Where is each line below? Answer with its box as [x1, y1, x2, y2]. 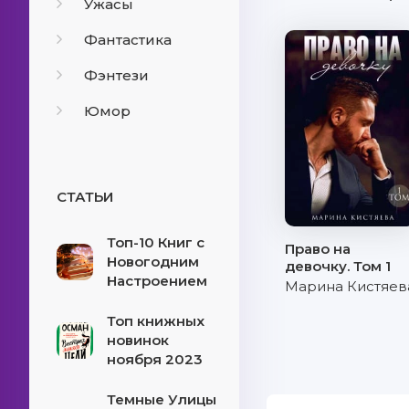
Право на [285, 240, 351, 257]
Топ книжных [107, 312, 204, 330]
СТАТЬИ [57, 188, 113, 205]
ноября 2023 [107, 351, 203, 368]
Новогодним [107, 253, 199, 270]
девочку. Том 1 [285, 257, 392, 275]
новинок [107, 331, 169, 349]
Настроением [107, 272, 207, 289]
